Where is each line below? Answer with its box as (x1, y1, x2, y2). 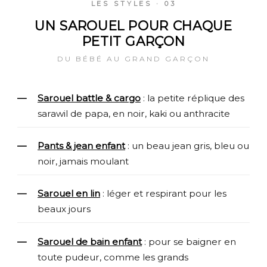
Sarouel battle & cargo (38, 92, 141, 104)
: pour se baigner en (142, 235, 236, 247)
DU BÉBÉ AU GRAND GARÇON (57, 54, 210, 64)
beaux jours (38, 203, 91, 215)
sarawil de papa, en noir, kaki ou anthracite (38, 108, 230, 120)
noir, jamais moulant (38, 156, 129, 167)
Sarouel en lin (38, 188, 100, 200)
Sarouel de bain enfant (38, 235, 142, 247)
